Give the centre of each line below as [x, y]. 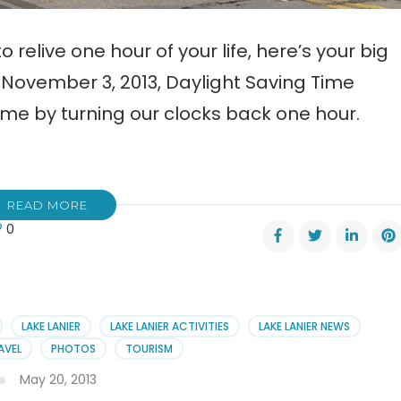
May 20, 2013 [58, 379]
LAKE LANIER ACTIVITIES [169, 326]
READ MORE [47, 205]
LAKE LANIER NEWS [304, 326]
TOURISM [149, 348]
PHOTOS [73, 348]
